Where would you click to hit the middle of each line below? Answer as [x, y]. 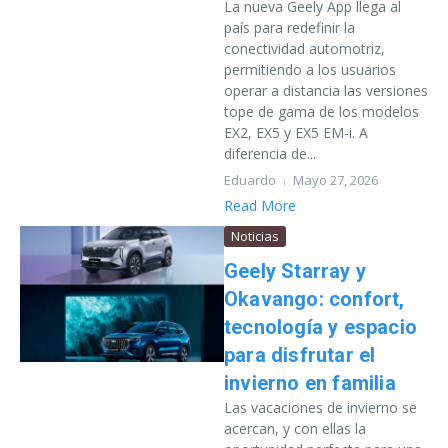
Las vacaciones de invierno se [320, 407]
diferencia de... [270, 153]
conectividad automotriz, [304, 48]
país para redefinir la [289, 27]
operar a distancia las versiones [326, 90]
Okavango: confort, [314, 299]
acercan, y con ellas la [295, 428]
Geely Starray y [295, 271]
